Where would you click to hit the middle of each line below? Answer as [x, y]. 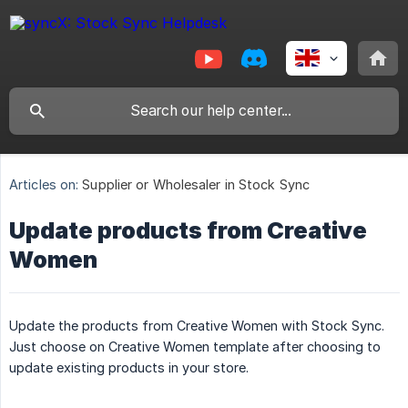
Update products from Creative [188, 231]
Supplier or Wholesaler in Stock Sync [196, 185]
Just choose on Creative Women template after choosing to [195, 347]
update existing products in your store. [131, 368]
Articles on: [44, 185]
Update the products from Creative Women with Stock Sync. [197, 326]
